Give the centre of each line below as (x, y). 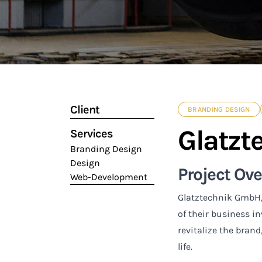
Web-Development (109, 177)
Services (92, 134)
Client (85, 110)
